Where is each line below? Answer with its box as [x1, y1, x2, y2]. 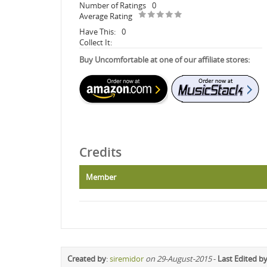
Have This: [79, 26, 116, 37]
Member [86, 171, 116, 182]
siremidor [110, 253, 144, 264]
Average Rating [79, 10, 132, 21]
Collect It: [79, 36, 112, 48]
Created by [67, 253, 106, 264]
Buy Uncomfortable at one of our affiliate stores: [79, 54, 250, 65]
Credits [79, 143, 122, 160]
